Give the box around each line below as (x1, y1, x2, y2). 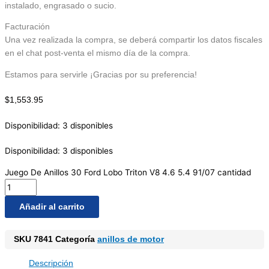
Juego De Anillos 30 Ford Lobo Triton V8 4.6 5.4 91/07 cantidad (5, 167, 251, 177)
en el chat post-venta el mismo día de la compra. (5, 49, 190, 58)
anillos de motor (97, 234, 164, 244)
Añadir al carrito (19, 202, 85, 211)
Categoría (55, 234, 95, 244)
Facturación (5, 22, 50, 32)
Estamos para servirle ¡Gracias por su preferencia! (5, 70, 197, 80)
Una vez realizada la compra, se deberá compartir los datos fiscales (5, 35, 262, 45)
